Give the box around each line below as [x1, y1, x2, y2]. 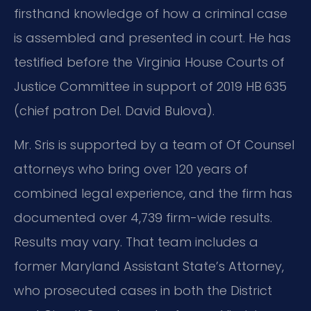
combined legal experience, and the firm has [14, 184, 292, 202]
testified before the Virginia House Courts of [14, 53, 285, 71]
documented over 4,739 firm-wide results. [14, 208, 272, 226]
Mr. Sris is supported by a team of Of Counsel [14, 135, 294, 153]
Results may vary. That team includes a [14, 233, 258, 251]
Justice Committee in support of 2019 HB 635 [14, 77, 287, 95]
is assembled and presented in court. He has [14, 28, 291, 47]
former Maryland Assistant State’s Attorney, [14, 257, 284, 275]
